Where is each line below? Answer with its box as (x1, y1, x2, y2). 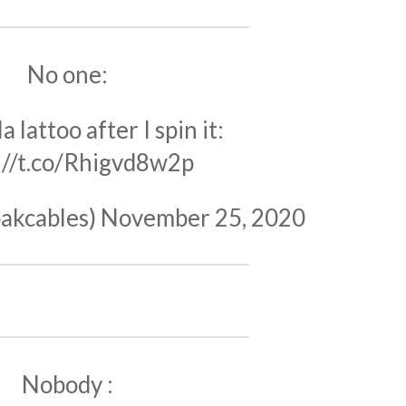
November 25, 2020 (101, 203, 305, 233)
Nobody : (21, 370, 113, 400)
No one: (26, 60, 108, 90)
